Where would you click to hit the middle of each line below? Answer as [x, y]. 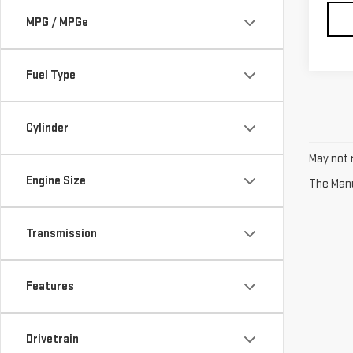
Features [50, 286]
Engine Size [56, 181]
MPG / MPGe [57, 22]
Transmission [61, 234]
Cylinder [47, 128]
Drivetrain [52, 339]
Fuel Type [51, 75]
